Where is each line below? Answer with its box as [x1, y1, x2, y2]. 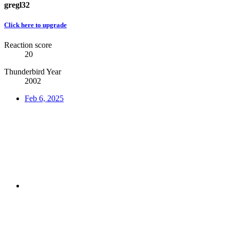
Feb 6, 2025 [25, 93, 64, 103]
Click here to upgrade [4, 21, 67, 29]
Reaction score [4, 40, 52, 49]
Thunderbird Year [4, 67, 61, 76]
